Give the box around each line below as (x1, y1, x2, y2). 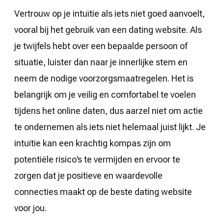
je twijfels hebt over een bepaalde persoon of (14, 40, 187, 51)
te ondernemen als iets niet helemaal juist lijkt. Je (14, 121, 206, 132)
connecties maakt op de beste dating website (14, 186, 192, 197)
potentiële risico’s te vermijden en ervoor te (14, 154, 180, 165)
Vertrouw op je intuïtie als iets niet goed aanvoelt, (14, 8, 205, 19)
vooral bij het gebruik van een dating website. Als (14, 24, 202, 35)
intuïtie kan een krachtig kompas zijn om (14, 137, 171, 148)
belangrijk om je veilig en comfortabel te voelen (14, 89, 196, 100)
